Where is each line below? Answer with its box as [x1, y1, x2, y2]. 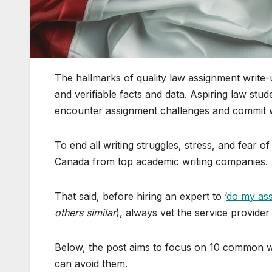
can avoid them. [55, 257, 127, 270]
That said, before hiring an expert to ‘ [55, 190, 226, 203]
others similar [55, 206, 116, 219]
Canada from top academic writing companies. [55, 155, 268, 168]
